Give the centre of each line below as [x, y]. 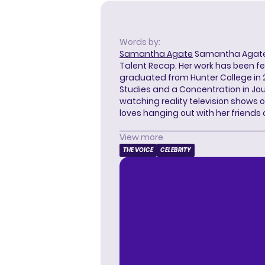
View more [141, 138]
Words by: [140, 42]
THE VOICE [138, 150]
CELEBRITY [176, 150]
